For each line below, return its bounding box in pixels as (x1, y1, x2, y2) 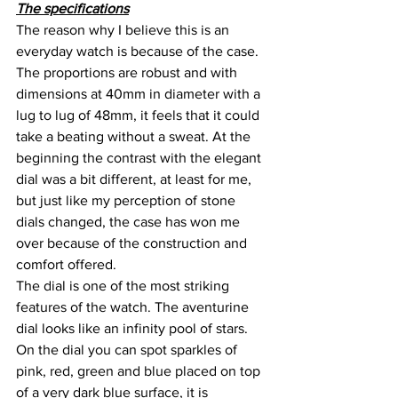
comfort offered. (16, 257, 116, 273)
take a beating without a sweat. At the (16, 129, 254, 145)
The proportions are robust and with (16, 65, 241, 81)
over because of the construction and (16, 235, 251, 251)
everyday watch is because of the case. (16, 44, 262, 60)
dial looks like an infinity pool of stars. (16, 321, 251, 337)
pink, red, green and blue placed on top (16, 363, 264, 379)
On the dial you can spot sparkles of (16, 342, 241, 358)
